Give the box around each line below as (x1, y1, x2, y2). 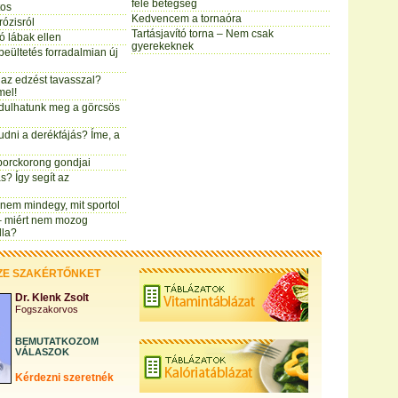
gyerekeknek (131, 40, 194, 52)
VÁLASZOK (15, 346, 69, 357)
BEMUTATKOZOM (15, 336, 99, 346)
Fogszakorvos (15, 304, 78, 314)
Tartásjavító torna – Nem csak (131, 28, 274, 40)
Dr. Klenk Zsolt (15, 291, 89, 304)
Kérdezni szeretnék (15, 371, 114, 384)
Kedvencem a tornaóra (131, 12, 242, 25)
